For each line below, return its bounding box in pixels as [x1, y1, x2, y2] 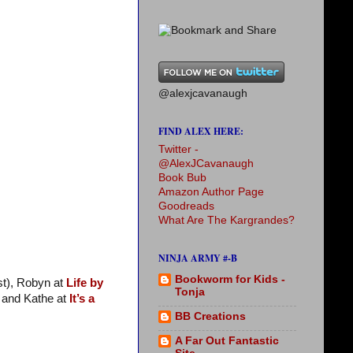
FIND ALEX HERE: [158, 124, 243, 138]
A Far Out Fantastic [175, 334, 279, 347]
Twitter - [158, 143, 199, 155]
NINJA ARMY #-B [158, 251, 237, 265]
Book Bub [158, 172, 206, 184]
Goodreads [158, 200, 214, 212]
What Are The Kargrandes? [158, 214, 295, 226]
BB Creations [175, 310, 246, 323]
